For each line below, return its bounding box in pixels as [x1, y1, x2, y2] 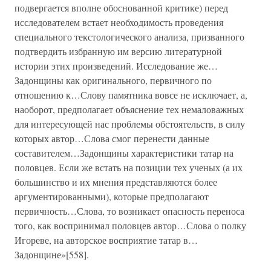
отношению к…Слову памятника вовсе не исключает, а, [15, 88, 247, 101]
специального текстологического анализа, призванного [15, 30, 244, 43]
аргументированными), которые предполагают [15, 190, 209, 203]
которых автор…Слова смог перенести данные [15, 132, 209, 145]
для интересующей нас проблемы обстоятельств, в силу [15, 117, 245, 130]
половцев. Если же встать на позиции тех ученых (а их [15, 161, 243, 174]
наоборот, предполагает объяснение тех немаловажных [15, 103, 244, 116]
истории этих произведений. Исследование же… [15, 59, 218, 72]
